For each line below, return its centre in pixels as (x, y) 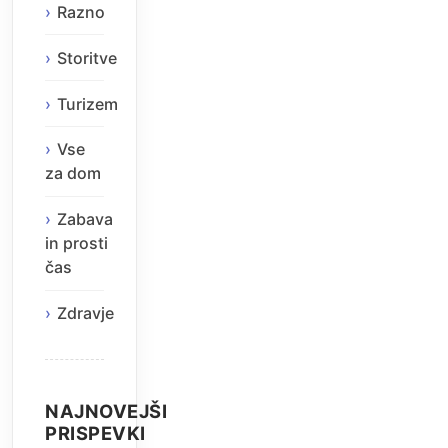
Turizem (87, 103)
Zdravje (85, 312)
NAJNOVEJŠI (106, 411)
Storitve (87, 57)
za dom (73, 173)
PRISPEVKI (95, 433)
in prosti (76, 243)
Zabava (85, 219)
